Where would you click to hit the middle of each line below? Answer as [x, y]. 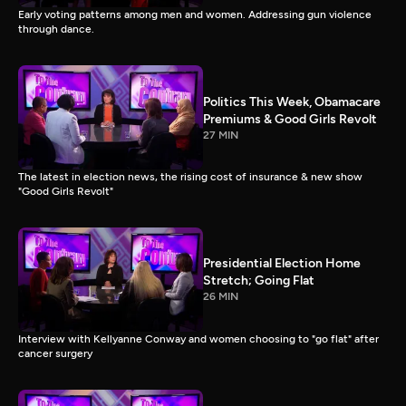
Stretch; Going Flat [259, 281]
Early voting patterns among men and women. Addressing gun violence [195, 15]
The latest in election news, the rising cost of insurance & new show [190, 177]
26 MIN [221, 297]
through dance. [56, 29]
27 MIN [221, 135]
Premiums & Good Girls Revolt [290, 119]
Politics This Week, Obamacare [292, 101]
